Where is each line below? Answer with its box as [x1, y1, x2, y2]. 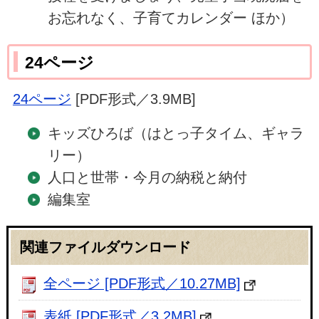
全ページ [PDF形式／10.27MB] [43, 275, 241, 291]
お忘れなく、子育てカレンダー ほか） [47, 10, 294, 26]
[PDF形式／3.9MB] [70, 91, 196, 108]
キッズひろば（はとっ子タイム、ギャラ [47, 125, 304, 142]
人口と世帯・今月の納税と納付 [47, 169, 247, 186]
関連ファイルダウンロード [19, 239, 191, 255]
